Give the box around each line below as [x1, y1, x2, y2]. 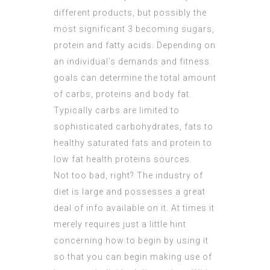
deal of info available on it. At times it [54, 203, 215, 213]
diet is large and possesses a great [54, 187, 206, 197]
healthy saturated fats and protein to [54, 138, 212, 148]
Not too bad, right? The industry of [54, 171, 203, 181]
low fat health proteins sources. [54, 154, 192, 165]
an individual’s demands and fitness [54, 57, 210, 67]
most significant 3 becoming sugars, [54, 24, 215, 34]
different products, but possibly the [54, 8, 207, 18]
